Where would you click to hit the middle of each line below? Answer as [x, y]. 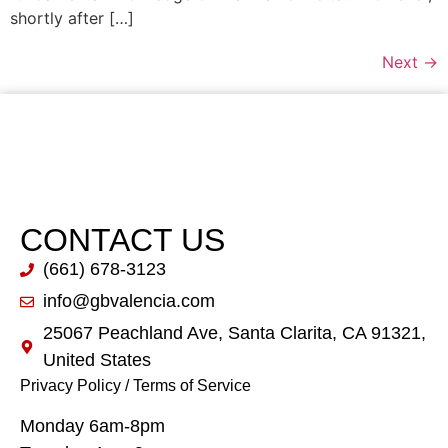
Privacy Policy [70, 386]
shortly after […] [72, 18]
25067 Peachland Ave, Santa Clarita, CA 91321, [234, 333]
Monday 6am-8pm [92, 425]
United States [96, 360]
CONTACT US [122, 240]
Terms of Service [192, 386]
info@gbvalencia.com [128, 301]
